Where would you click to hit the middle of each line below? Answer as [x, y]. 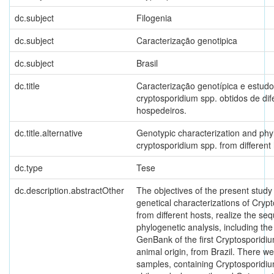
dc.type [29, 167]
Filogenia [154, 17]
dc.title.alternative [49, 132]
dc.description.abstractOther [69, 190]
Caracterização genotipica [187, 40]
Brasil [147, 63]
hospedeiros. [161, 110]
